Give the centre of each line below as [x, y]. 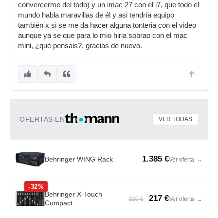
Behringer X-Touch [73, 194]
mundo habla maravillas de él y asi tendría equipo [96, 15]
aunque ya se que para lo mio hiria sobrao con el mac [103, 36]
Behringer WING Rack [79, 159]
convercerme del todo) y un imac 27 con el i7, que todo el [109, 5]
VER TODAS [175, 119]
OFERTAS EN [42, 119]
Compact [59, 203]
